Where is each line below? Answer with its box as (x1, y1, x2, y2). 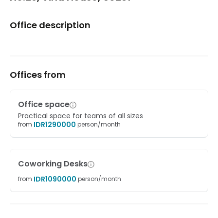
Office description (10, 19, 91, 31)
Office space (18, 99, 70, 110)
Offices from (10, 69, 66, 81)
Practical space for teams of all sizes (18, 111, 143, 121)
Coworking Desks (18, 158, 88, 169)
